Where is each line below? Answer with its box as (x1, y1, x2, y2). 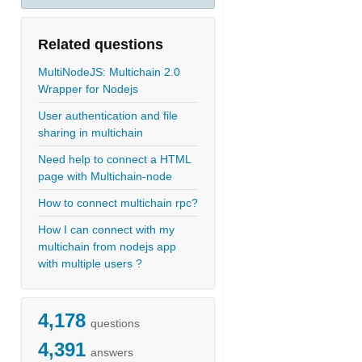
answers (90, 346, 133, 359)
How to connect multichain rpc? (38, 196, 198, 209)
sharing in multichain (38, 126, 143, 139)
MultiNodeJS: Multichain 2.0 (38, 65, 180, 78)
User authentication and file (38, 109, 178, 122)
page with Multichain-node (38, 170, 172, 183)
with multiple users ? (38, 257, 142, 270)
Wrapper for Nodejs (38, 82, 138, 95)
